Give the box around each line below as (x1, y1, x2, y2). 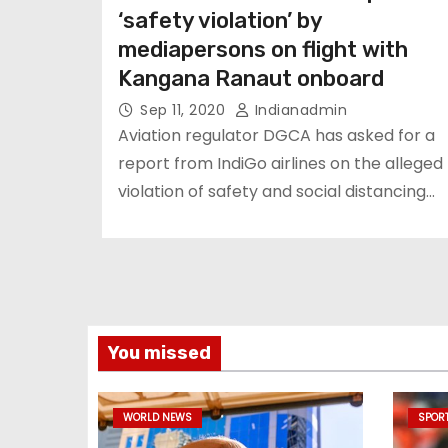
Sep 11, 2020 (140, 100, 230, 120)
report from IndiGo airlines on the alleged (118, 152, 443, 175)
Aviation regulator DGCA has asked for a (118, 124, 435, 147)
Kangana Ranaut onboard (118, 65, 384, 92)
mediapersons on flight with (118, 36, 408, 63)
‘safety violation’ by (118, 7, 322, 34)
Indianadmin (250, 100, 347, 120)
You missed (108, 342, 211, 364)
